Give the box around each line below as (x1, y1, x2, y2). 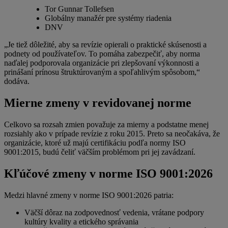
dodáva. (4, 77, 30, 86)
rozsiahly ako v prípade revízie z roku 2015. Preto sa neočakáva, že (4, 129, 220, 138)
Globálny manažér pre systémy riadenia (45, 14, 172, 23)
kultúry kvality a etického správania (24, 217, 138, 226)
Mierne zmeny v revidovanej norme (4, 96, 191, 109)
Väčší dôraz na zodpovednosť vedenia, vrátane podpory (24, 208, 204, 217)
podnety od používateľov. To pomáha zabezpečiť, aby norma (4, 49, 200, 59)
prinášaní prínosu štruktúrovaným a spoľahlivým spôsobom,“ (4, 68, 200, 77)
